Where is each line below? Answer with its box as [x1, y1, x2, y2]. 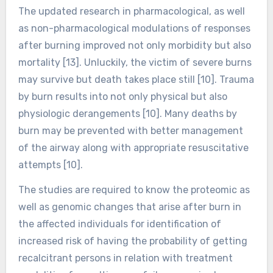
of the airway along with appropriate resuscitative [18, 141, 249, 154]
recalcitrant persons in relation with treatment [18, 252, 233, 264]
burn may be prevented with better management [18, 124, 243, 136]
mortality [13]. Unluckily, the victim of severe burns [18, 56, 252, 68]
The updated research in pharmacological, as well [18, 5, 245, 17]
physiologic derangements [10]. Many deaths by [18, 107, 237, 119]
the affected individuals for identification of [18, 218, 221, 230]
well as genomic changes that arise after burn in [18, 200, 241, 213]
